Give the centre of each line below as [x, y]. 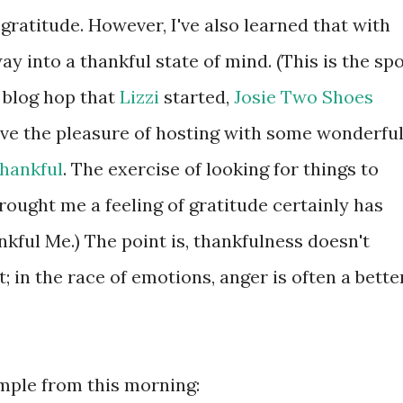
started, [197, 97]
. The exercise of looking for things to [221, 169]
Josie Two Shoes [304, 97]
